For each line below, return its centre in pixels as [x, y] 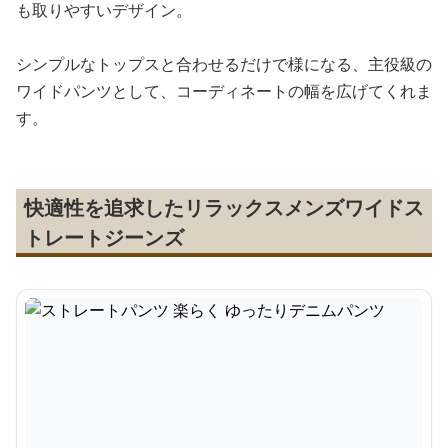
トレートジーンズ [104, 237]
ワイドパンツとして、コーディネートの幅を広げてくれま [224, 91]
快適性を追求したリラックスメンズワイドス [224, 207]
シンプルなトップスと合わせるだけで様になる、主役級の [224, 64]
